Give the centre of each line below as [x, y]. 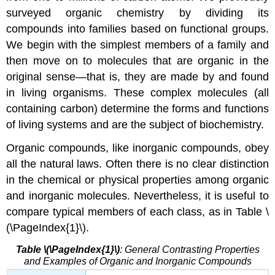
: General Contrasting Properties [189, 250]
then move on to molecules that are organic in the [137, 60]
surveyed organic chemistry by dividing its [137, 13]
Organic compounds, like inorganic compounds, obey [137, 148]
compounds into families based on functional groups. [137, 29]
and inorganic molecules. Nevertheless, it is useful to [137, 196]
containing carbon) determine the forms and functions [137, 108]
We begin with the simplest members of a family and [137, 45]
